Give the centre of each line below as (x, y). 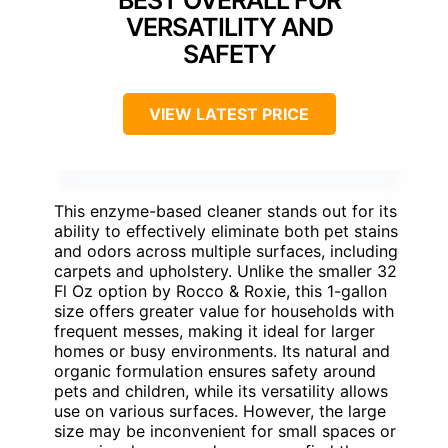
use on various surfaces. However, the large (220, 411)
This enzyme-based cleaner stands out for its (225, 211)
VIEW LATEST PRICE (229, 114)
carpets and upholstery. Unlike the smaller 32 (225, 271)
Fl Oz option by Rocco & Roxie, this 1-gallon (220, 291)
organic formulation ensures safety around (215, 371)
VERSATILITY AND (229, 27)
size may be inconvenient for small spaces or (225, 431)
